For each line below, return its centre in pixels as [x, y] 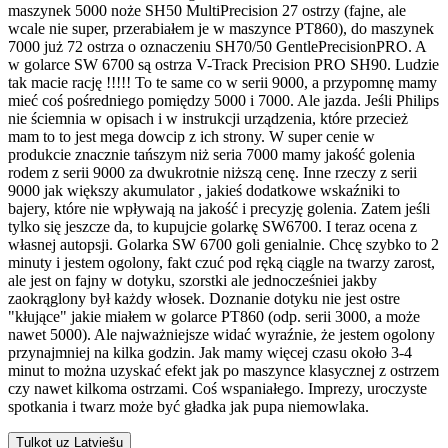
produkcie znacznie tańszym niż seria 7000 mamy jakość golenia [211, 155]
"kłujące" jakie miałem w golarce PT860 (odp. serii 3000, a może [214, 317]
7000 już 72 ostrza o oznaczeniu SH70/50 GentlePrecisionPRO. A [217, 47]
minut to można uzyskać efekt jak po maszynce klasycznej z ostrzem [223, 371]
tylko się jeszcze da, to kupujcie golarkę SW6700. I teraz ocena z [212, 227]
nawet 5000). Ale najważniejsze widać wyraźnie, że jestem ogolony [221, 335]
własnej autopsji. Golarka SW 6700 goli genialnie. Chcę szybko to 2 [223, 245]
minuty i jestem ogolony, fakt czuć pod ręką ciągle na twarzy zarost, [221, 263]
